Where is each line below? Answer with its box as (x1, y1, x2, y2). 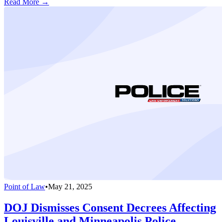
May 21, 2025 (48, 182, 92, 191)
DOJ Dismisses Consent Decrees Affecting (4, 201, 216, 214)
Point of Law (4, 182, 45, 191)
